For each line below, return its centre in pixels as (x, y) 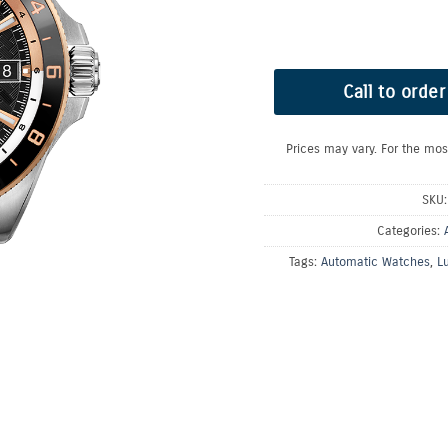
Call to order (394, 92)
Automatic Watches (375, 262)
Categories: (410, 231)
